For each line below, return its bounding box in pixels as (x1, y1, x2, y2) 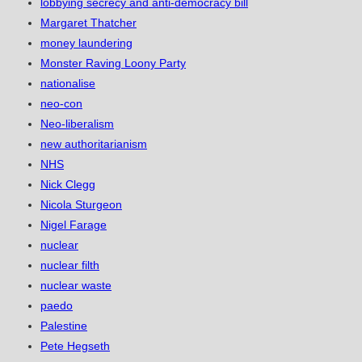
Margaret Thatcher (40, 16, 137, 30)
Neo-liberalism (40, 117, 114, 131)
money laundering (40, 36, 133, 50)
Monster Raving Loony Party (40, 57, 186, 70)
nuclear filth (40, 259, 99, 272)
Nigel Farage (40, 218, 107, 232)
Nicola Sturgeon (40, 198, 122, 212)
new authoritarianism (40, 137, 147, 151)
